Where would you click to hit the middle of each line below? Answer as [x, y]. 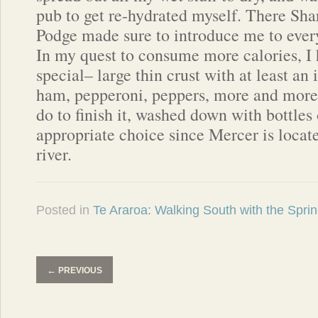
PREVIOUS [79, 270]
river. [54, 154]
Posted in [65, 210]
